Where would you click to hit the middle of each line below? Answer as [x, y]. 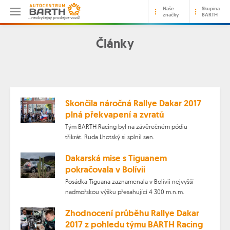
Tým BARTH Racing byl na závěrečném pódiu [126, 127]
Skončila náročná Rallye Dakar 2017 [133, 103]
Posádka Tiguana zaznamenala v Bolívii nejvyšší [129, 182]
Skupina [211, 8]
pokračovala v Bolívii [105, 170]
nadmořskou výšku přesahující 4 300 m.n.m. [124, 192]
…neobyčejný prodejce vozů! [54, 17]
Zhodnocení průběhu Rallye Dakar [132, 213]
